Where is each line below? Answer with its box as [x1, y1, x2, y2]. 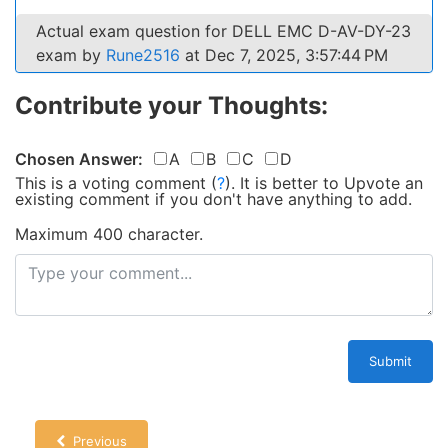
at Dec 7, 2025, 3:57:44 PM [180, 45, 388, 65]
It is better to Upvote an [240, 173, 423, 193]
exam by [36, 45, 106, 65]
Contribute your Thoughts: [15, 91, 328, 120]
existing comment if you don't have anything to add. [15, 189, 412, 209]
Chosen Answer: [15, 149, 143, 169]
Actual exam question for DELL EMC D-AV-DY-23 [36, 21, 411, 41]
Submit [369, 353, 412, 369]
